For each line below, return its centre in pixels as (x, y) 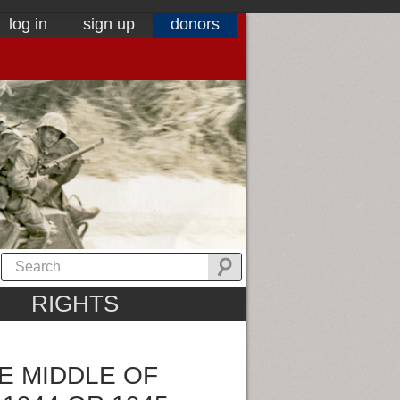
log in (28, 24)
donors (195, 24)
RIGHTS (75, 304)
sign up (109, 24)
